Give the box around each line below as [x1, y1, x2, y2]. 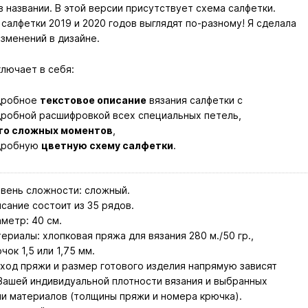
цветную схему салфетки [41, 139, 173, 151]
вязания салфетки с [146, 93, 243, 106]
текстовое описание [39, 93, 146, 106]
